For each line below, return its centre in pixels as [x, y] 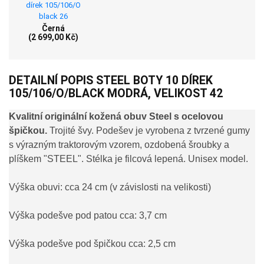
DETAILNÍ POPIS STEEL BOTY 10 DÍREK [111, 80]
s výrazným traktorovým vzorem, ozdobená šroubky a [119, 145]
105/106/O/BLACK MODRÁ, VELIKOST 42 [116, 93]
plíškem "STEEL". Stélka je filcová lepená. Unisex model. [128, 159]
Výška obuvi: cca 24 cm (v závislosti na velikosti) [110, 187]
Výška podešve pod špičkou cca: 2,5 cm [92, 244]
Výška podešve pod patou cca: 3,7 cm [88, 216]
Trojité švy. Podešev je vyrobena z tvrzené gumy [148, 131]
